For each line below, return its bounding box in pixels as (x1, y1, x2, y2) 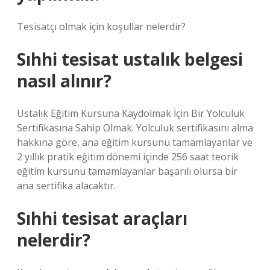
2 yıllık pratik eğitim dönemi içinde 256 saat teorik (17, 150, 239, 163)
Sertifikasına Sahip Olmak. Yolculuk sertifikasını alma (17, 121, 253, 134)
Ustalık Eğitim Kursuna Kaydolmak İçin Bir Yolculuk (17, 107, 245, 120)
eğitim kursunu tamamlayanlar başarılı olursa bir (17, 165, 237, 178)
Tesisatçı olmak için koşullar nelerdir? (17, 20, 186, 33)
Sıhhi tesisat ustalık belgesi (17, 48, 243, 71)
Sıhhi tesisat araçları (17, 207, 187, 230)
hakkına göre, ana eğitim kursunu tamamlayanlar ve (17, 136, 253, 149)
